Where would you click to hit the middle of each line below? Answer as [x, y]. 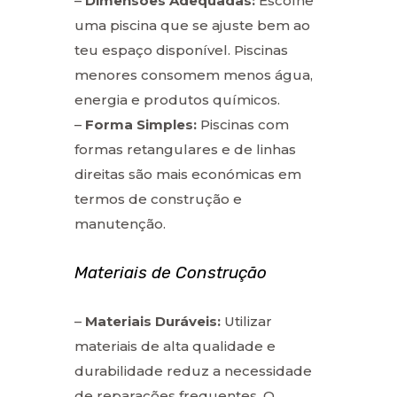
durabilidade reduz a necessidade [193, 370]
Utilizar [246, 321]
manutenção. [120, 223]
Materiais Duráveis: [153, 321]
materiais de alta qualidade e [175, 346]
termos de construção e [158, 198]
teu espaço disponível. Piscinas [181, 50]
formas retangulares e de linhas [185, 149]
